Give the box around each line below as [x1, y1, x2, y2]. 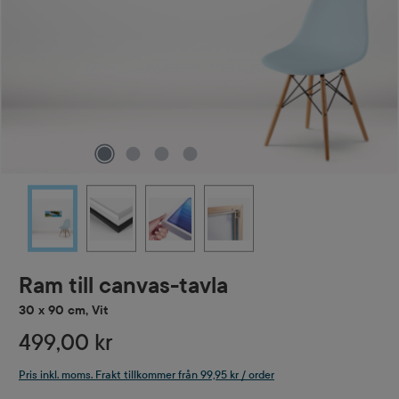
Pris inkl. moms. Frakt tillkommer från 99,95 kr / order [19, 368, 274, 381]
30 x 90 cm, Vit [19, 303, 109, 318]
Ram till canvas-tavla [19, 273, 228, 299]
